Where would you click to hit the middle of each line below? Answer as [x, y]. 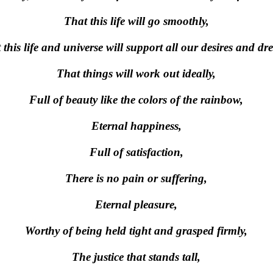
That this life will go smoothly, [136, 21]
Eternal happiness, [136, 126]
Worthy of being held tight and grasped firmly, [136, 231]
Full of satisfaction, [136, 152]
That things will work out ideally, [136, 73]
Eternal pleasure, [136, 204]
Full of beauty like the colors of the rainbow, [136, 100]
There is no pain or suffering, [136, 178]
